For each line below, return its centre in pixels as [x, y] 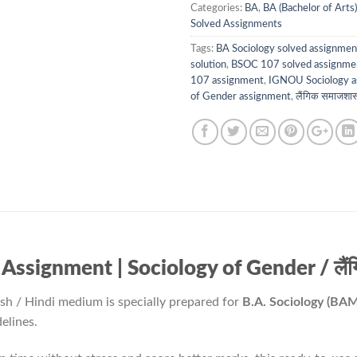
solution [208, 65]
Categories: [218, 8]
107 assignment [227, 81]
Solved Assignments [236, 24]
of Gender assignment [241, 97]
